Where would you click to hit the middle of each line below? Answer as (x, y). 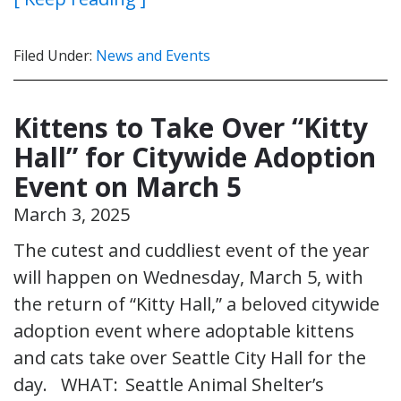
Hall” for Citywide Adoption (195, 157)
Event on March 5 (128, 186)
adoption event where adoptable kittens (184, 330)
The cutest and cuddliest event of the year (192, 250)
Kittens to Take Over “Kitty (191, 127)
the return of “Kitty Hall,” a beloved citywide (196, 303)
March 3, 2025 (72, 214)
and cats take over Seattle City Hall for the (190, 357)
